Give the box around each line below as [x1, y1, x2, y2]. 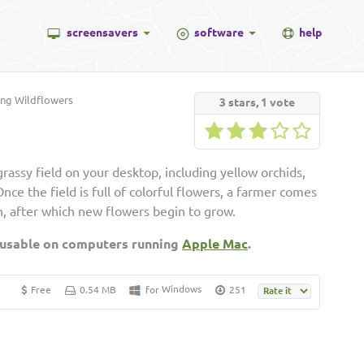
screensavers [67, 26, 138, 39]
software [194, 26, 244, 39]
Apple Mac [182, 236, 248, 251]
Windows [162, 284, 201, 294]
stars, [226, 96, 261, 109]
